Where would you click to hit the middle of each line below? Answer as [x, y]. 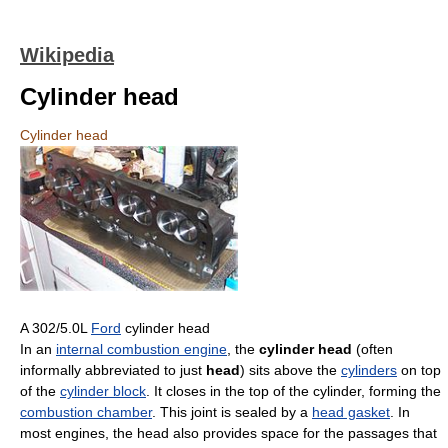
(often [372, 349]
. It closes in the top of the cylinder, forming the [293, 391]
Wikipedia [67, 55]
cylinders [369, 370]
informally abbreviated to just [113, 370]
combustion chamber [86, 412]
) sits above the [290, 370]
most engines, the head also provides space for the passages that [228, 433]
